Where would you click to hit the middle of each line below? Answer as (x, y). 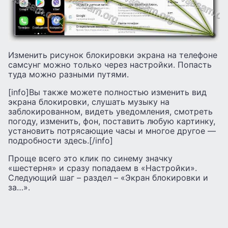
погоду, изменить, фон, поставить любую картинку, (112, 121)
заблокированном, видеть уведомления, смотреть (110, 111)
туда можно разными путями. (68, 74)
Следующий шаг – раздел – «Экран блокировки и (108, 177)
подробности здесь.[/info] (61, 140)
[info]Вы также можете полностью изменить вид (107, 92)
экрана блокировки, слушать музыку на (89, 102)
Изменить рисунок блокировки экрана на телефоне (113, 55)
